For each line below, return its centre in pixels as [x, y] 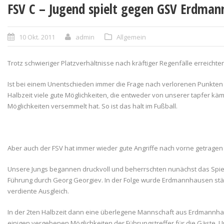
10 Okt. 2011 [37, 37]
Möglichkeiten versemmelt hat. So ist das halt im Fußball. [92, 106]
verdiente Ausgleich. [38, 191]
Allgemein [131, 37]
